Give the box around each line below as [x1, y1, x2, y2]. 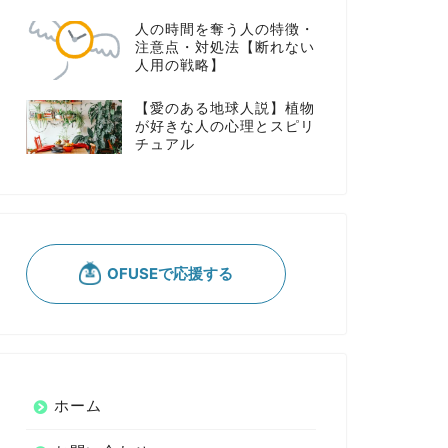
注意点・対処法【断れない [134, 40, 315, 56]
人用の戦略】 [134, 58, 225, 74]
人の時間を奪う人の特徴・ [134, 22, 315, 38]
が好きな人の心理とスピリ [134, 118, 315, 134]
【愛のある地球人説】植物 [134, 100, 315, 116]
